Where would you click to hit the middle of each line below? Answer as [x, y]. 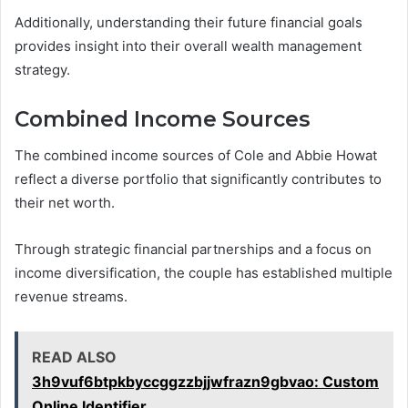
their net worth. [65, 203]
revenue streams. [71, 297]
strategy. [42, 69]
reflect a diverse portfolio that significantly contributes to [198, 179]
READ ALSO [74, 357]
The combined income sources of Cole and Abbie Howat [196, 156]
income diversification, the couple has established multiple [204, 273]
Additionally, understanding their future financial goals [189, 22]
